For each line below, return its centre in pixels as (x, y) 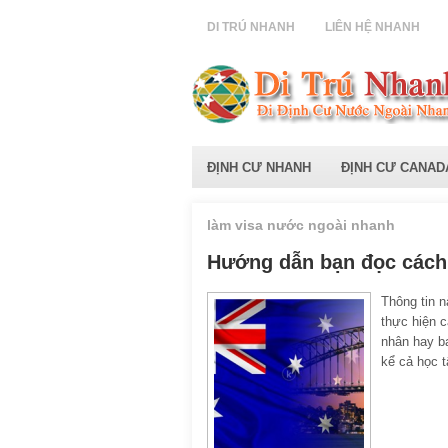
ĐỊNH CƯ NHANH (259, 167)
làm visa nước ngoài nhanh (301, 225)
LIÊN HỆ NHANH (372, 27)
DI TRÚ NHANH (251, 27)
